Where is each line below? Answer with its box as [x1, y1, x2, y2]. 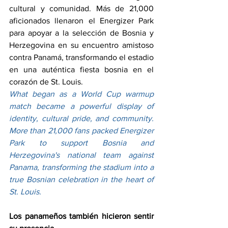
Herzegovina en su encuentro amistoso [9, 41, 154, 49]
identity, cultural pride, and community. [9, 114, 154, 123]
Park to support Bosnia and [9, 138, 154, 147]
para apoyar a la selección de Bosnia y [9, 28, 154, 37]
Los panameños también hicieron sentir [9, 212, 154, 220]
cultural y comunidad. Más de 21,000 [9, 4, 154, 13]
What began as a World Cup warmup [9, 90, 154, 98]
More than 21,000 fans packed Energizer [9, 126, 154, 135]
